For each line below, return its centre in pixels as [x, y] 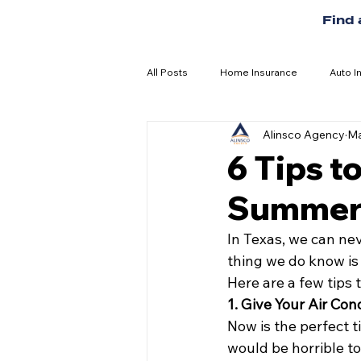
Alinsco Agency [304, 134]
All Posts [167, 72]
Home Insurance [259, 72]
